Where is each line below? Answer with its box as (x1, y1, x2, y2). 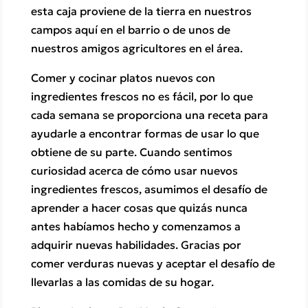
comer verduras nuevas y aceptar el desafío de (30, 256, 275, 271)
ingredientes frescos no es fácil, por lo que (30, 89, 253, 104)
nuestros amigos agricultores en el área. (30, 41, 243, 56)
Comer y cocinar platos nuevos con (30, 71, 215, 85)
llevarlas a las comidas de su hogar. (30, 275, 214, 289)
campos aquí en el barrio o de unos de (30, 23, 230, 37)
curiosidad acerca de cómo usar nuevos (30, 164, 238, 178)
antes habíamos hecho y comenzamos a (30, 219, 241, 234)
